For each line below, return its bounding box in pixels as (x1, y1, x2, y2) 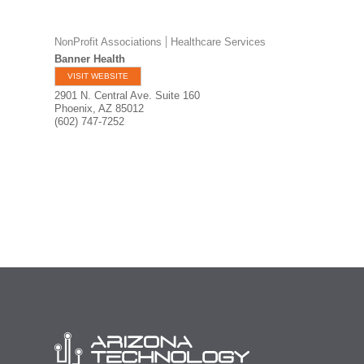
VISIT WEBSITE (67, 71, 129, 80)
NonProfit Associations (54, 36, 162, 48)
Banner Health (54, 53, 126, 65)
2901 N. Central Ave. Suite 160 (54, 89, 201, 102)
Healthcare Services (171, 36, 266, 48)
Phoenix (54, 102, 93, 115)
